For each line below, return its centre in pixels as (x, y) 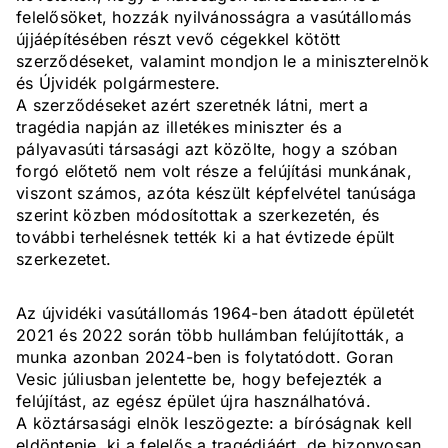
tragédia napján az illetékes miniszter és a (179, 127)
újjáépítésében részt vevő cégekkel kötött (178, 39)
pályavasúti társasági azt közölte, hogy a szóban (206, 149)
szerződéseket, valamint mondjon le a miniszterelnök (222, 61)
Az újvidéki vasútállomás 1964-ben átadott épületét (215, 313)
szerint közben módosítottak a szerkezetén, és (198, 215)
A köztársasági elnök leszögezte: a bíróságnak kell (214, 423)
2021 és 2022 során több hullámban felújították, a (210, 335)
